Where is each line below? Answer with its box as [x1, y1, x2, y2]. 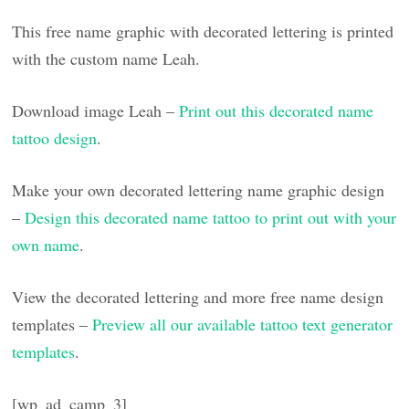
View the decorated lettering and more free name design [12, 285, 384, 308]
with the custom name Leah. [12, 47, 201, 69]
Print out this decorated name [179, 99, 374, 121]
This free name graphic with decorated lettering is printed [12, 19, 394, 42]
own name [12, 233, 80, 256]
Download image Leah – [12, 99, 180, 121]
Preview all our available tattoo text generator [92, 312, 393, 335]
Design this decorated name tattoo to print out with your [25, 205, 397, 228]
